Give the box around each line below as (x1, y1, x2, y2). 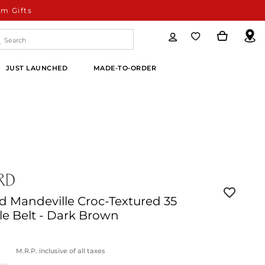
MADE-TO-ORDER (93, 63, 157, 72)
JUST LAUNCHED (5, 63, 68, 72)
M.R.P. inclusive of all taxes (16, 246, 106, 255)
